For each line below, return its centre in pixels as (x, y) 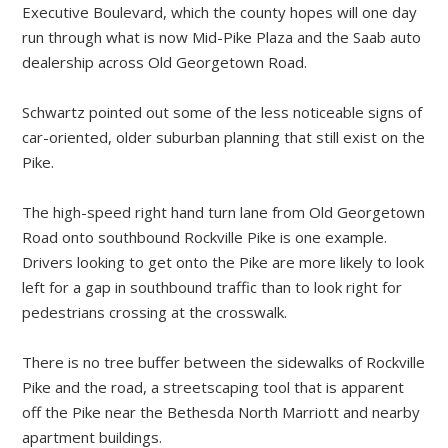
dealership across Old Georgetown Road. (165, 62)
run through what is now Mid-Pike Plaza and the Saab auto (222, 37)
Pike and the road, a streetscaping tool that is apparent (213, 387)
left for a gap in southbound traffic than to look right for (212, 287)
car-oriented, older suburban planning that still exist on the (224, 137)
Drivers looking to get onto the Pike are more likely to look (223, 262)
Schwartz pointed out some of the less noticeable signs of (222, 112)
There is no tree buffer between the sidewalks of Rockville (224, 362)
